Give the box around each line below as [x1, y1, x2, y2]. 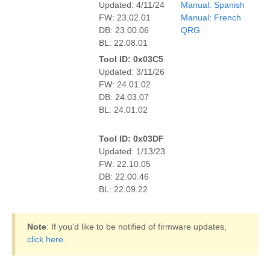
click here [27, 234, 63, 244]
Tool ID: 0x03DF [99, 133, 164, 143]
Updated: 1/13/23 [99, 146, 165, 156]
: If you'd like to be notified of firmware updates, [46, 221, 227, 231]
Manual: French [181, 12, 241, 22]
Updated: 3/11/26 [99, 66, 165, 77]
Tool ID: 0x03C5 [99, 54, 163, 64]
